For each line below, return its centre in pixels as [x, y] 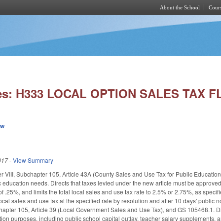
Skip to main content [102, 20]
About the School [180, 7]
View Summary [33, 160]
